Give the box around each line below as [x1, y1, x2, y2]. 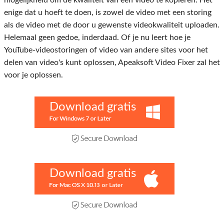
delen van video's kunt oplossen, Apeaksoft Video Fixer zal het [4, 58, 220, 67]
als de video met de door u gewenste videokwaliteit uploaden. [4, 21, 219, 29]
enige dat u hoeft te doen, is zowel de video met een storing [4, 8, 211, 17]
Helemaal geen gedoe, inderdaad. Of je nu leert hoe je [4, 33, 190, 42]
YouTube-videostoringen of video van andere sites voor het [4, 46, 208, 54]
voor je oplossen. [4, 71, 63, 79]
